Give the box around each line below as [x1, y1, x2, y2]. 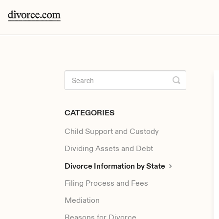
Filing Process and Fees [65, 178, 148, 189]
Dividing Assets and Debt [65, 144, 153, 154]
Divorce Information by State [65, 161, 167, 172]
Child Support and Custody [65, 127, 159, 137]
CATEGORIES [65, 108, 114, 118]
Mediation [65, 196, 100, 206]
